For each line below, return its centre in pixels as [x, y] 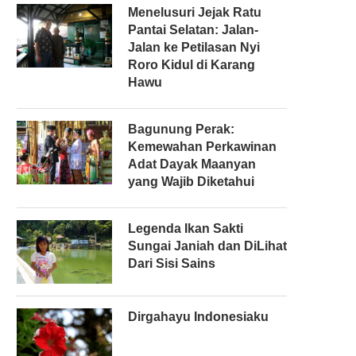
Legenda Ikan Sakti [186, 228]
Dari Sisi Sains [172, 263]
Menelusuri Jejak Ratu [195, 12]
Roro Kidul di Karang [192, 64]
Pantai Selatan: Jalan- [193, 29]
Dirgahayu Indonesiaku [198, 316]
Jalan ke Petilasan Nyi [194, 47]
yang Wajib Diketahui [191, 181]
